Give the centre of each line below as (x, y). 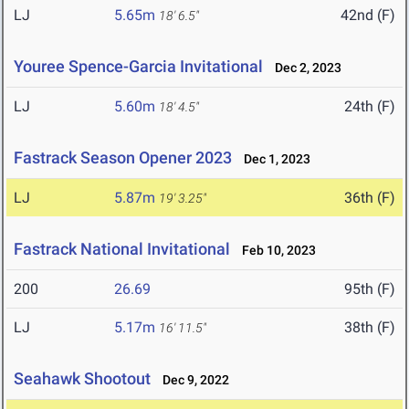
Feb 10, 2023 (275, 251)
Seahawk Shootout (82, 379)
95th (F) (370, 289)
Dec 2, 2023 (304, 68)
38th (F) (370, 328)
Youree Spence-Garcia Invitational (138, 67)
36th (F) (370, 198)
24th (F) (370, 107)
